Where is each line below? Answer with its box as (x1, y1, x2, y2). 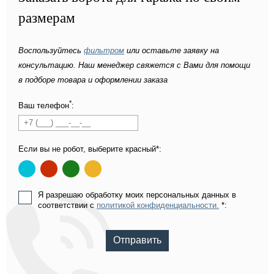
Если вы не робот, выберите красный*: (18, 144, 161, 154)
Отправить (113, 235, 161, 246)
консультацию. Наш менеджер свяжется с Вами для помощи (18, 60, 250, 70)
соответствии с (38, 200, 97, 210)
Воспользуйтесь (18, 45, 84, 55)
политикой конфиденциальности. (97, 200, 219, 210)
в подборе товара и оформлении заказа (18, 75, 168, 84)
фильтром (84, 45, 124, 55)
